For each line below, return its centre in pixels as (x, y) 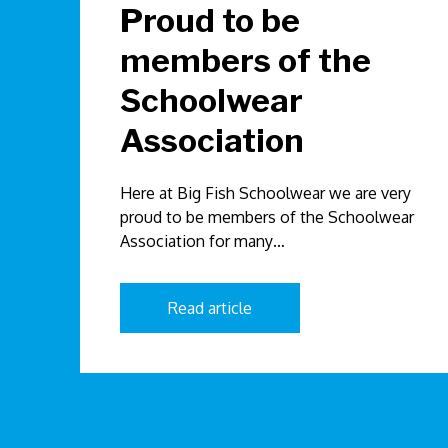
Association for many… (202, 241)
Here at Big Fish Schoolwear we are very (265, 193)
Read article (210, 308)
